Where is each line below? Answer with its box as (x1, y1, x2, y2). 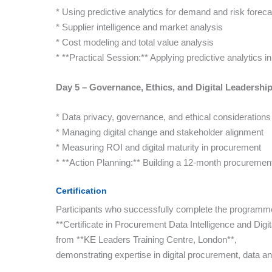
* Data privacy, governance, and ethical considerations (56, 112, 271, 122)
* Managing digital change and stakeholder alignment (56, 127, 263, 137)
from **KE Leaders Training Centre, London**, (56, 234, 237, 245)
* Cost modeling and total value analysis (56, 37, 214, 47)
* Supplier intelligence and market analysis (56, 22, 223, 32)
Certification (56, 186, 107, 195)
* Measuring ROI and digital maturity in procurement (56, 142, 261, 152)
